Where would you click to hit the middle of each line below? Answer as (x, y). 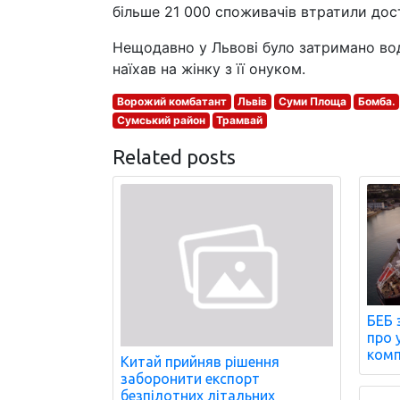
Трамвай (240, 120)
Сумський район (161, 120)
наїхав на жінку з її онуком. (209, 69)
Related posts (174, 157)
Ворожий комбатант (171, 101)
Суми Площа (312, 101)
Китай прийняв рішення (200, 362)
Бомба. (376, 101)
